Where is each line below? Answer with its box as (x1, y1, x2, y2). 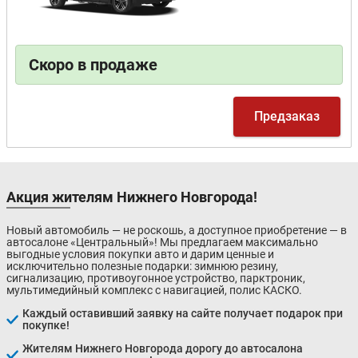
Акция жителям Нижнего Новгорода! (6, 189, 257, 206)
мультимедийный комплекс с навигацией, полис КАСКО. (6, 284, 302, 297)
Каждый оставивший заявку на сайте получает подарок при (22, 307, 343, 320)
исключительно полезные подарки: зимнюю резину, (6, 260, 278, 273)
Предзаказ (254, 109, 320, 125)
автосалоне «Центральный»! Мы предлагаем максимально (6, 236, 318, 249)
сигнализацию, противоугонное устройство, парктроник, (6, 272, 305, 285)
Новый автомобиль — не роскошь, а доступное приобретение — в (6, 224, 347, 237)
